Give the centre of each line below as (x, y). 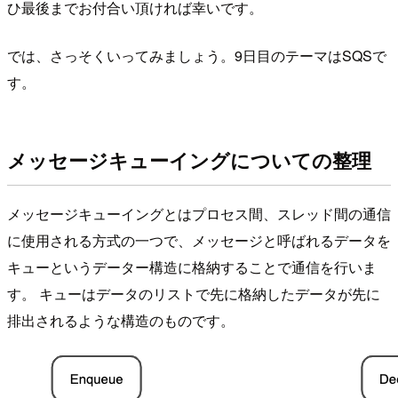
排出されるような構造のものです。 (121, 321)
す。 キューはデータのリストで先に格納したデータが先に (194, 294)
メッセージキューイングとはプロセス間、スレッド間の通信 (199, 214)
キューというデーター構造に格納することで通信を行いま (192, 267)
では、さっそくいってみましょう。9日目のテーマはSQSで (197, 55)
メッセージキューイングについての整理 (189, 160)
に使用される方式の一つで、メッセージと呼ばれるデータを (199, 241)
